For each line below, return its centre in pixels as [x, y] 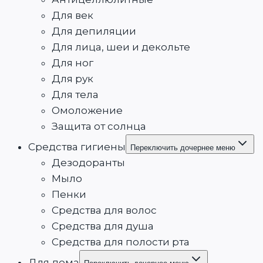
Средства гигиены [77, 147]
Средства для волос [104, 210]
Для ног [73, 63]
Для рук [73, 79]
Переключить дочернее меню [183, 148]
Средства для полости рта [121, 242]
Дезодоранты [88, 163]
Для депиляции [94, 31]
